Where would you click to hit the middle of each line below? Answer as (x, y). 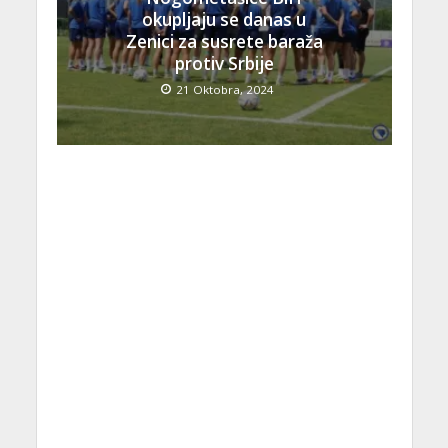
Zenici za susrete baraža (224, 42)
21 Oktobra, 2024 (224, 90)
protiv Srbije (224, 64)
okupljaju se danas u (224, 20)
